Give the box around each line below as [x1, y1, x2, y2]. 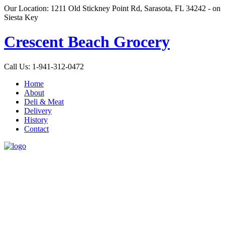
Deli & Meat [24, 97, 64, 106]
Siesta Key [4, 13, 38, 22]
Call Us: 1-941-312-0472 [4, 62, 84, 71]
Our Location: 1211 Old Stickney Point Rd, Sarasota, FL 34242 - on [4, 4, 220, 13]
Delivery [24, 106, 52, 115]
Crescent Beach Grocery [4, 33, 170, 51]
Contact [24, 124, 49, 133]
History [24, 115, 48, 124]
